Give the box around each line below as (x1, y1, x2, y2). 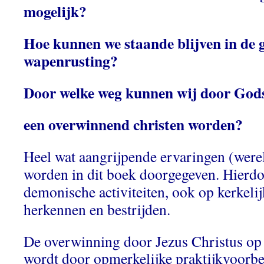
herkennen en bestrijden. (24, 199, 170, 219)
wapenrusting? (24, 49, 118, 72)
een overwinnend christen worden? (24, 113, 243, 136)
